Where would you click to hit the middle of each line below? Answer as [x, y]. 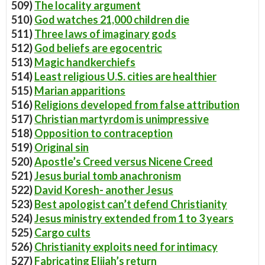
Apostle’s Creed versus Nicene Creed [124, 161]
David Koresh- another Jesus [104, 190]
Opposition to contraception [104, 133]
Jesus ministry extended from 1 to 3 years [134, 218]
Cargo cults [62, 232]
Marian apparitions [80, 91]
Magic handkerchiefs [85, 62]
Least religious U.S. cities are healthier [125, 76]
